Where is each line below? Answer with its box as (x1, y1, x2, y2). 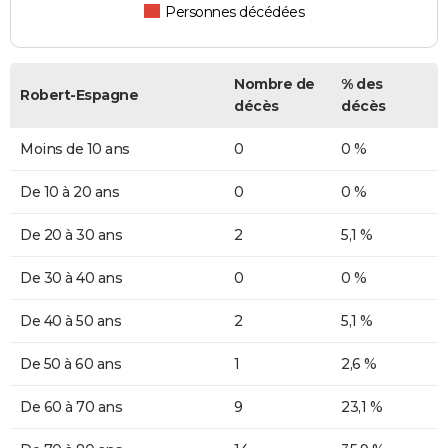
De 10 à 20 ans (20, 182, 119, 201)
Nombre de (234, 74, 315, 93)
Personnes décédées (165, 2, 305, 21)
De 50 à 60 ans (20, 354, 121, 373)
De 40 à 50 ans (20, 311, 121, 330)
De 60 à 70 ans (20, 397, 122, 416)
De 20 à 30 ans (20, 225, 122, 244)
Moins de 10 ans (20, 139, 130, 158)
